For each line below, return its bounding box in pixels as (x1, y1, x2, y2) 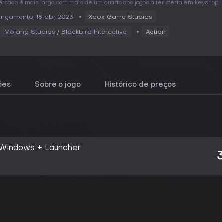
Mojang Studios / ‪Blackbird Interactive (4, 29, 127, 35)
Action (146, 29, 166, 35)
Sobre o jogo (35, 82, 81, 88)
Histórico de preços (105, 82, 176, 88)
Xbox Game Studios (88, 14, 152, 20)
